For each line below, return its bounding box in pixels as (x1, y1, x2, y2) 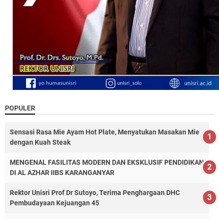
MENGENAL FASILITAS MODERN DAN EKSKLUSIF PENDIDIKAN (10, 158, 204, 167)
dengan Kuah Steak (10, 138, 70, 147)
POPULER (5, 104, 35, 112)
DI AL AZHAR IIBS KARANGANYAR (10, 169, 114, 177)
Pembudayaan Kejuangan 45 (10, 199, 99, 207)
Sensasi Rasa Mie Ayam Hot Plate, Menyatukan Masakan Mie (10, 128, 199, 136)
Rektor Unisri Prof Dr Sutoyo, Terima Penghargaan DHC (10, 189, 180, 197)
